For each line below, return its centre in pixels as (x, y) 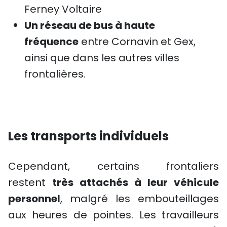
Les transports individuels (88, 136)
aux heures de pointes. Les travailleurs (113, 215)
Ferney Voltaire (63, 9)
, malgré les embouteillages (140, 199)
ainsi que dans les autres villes (102, 58)
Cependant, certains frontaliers (113, 166)
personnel (34, 199)
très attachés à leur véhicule (136, 182)
